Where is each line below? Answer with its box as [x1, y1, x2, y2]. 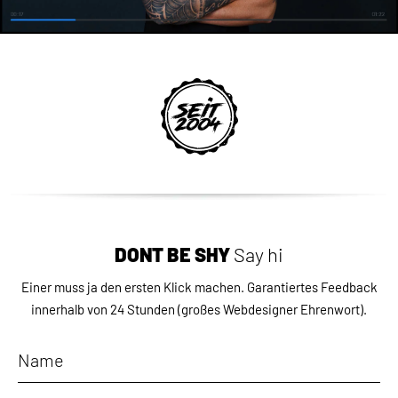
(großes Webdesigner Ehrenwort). [175, 300, 367, 317]
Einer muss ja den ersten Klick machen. [20, 278, 247, 295]
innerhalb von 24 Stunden [31, 300, 175, 317]
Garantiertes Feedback [246, 278, 378, 295]
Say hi [234, 242, 283, 266]
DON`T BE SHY [115, 242, 234, 266]
